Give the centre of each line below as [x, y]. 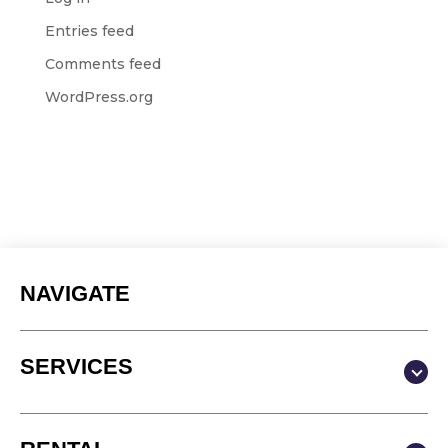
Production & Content [118, 417]
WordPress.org [98, 97]
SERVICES [76, 366]
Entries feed [89, 31]
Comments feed [102, 64]
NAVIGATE [75, 293]
